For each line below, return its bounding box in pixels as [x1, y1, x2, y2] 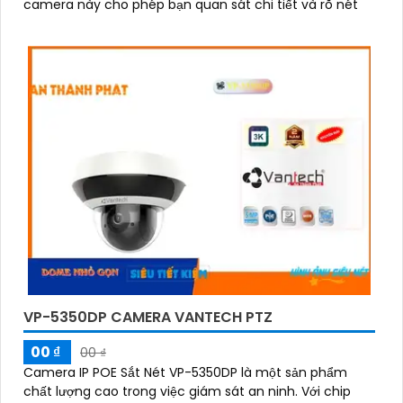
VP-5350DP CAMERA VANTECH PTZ [23, 307, 273, 328]
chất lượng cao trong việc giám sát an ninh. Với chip [23, 382, 301, 401]
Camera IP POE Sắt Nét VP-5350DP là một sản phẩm [23, 363, 347, 382]
